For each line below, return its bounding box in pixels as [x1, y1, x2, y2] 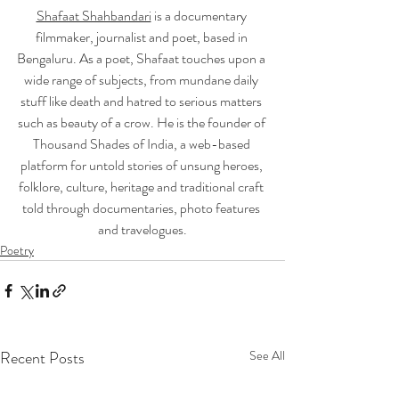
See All [249, 346, 285, 365]
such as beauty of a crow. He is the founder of [17, 112, 268, 134]
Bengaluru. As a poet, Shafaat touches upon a [17, 48, 268, 69]
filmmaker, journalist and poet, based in [35, 27, 250, 48]
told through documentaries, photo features [22, 198, 263, 219]
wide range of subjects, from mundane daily [24, 69, 261, 91]
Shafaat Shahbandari [36, 5, 151, 27]
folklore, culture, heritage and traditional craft [19, 176, 266, 198]
